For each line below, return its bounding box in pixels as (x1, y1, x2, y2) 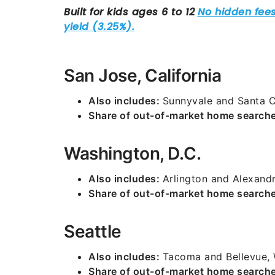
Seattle (64, 221, 122, 242)
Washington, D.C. (64, 143, 201, 164)
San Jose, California (64, 65, 221, 86)
